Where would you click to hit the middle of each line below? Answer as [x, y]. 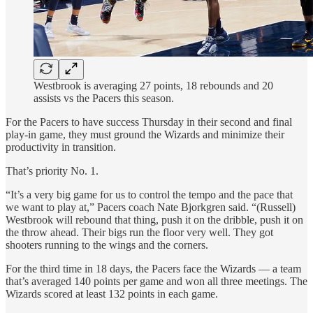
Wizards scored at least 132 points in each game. [112, 294]
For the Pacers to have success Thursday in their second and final [149, 122]
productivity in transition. [61, 147]
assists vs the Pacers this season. [104, 99]
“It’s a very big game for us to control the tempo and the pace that [149, 195]
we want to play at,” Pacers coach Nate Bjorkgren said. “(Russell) [151, 208]
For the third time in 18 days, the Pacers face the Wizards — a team [153, 269]
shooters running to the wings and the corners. [107, 245]
